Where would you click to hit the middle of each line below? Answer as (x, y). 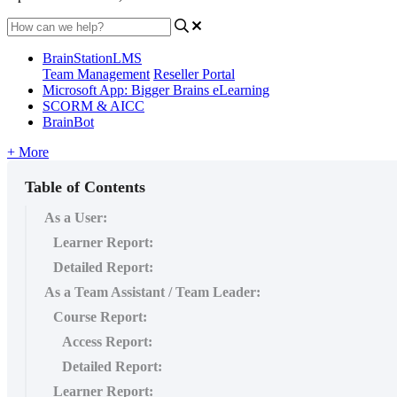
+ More (28, 152)
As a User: (76, 217)
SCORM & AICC (93, 105)
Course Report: (100, 316)
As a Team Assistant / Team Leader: (152, 292)
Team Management (96, 74)
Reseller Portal (194, 74)
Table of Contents (85, 187)
